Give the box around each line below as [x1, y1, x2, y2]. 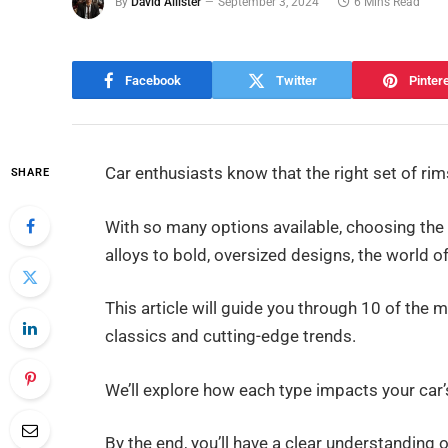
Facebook [124, 72, 181, 88]
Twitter [275, 72, 317, 88]
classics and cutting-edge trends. [105, 327, 357, 347]
